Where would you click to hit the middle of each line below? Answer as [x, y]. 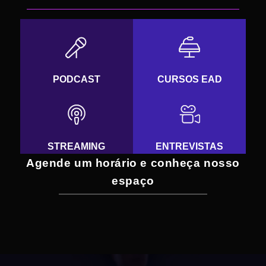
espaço [133, 180]
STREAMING [77, 146]
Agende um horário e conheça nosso [133, 163]
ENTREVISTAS [190, 146]
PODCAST [76, 79]
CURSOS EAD [189, 79]
